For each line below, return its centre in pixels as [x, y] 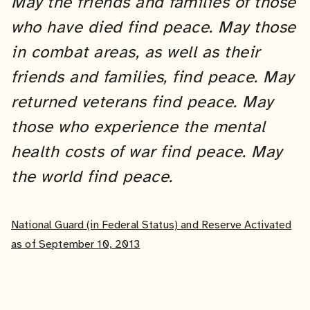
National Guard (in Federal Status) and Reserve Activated [152, 225]
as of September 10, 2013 [76, 244]
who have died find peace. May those [154, 27]
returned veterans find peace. [127, 102]
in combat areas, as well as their [136, 52]
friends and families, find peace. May [153, 77]
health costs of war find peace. [131, 152]
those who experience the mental [138, 127]
